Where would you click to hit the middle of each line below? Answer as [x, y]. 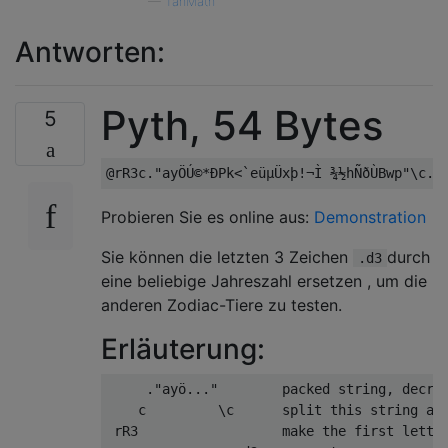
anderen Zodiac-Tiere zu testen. [221, 305]
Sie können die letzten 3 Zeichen [227, 257]
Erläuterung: [183, 349]
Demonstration [370, 217]
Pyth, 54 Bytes [242, 125]
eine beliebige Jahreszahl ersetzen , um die [264, 281]
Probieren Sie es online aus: [207, 217]
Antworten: [90, 52]
